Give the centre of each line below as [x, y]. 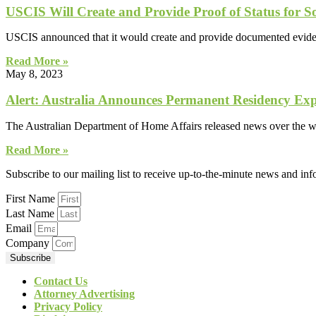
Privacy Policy [68, 306]
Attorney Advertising [84, 293]
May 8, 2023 [34, 74]
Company [29, 243]
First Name [32, 198]
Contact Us [61, 281]
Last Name [31, 213]
